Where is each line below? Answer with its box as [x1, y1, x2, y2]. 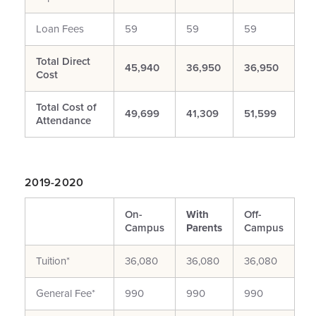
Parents [186, 220, 222, 236]
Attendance [36, 113, 91, 128]
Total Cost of [36, 99, 97, 115]
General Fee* [36, 286, 95, 301]
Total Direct [36, 54, 90, 69]
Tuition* [36, 253, 70, 269]
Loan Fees [36, 21, 84, 37]
